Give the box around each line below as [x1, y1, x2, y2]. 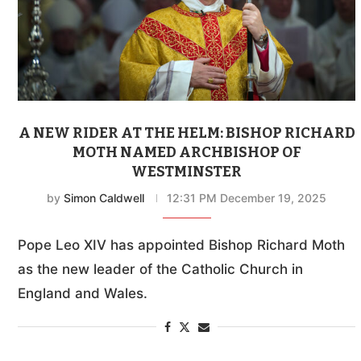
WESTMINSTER [131, 163, 243, 181]
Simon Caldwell [64, 191, 145, 205]
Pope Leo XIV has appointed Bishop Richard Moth [18, 237, 345, 254]
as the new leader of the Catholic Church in [18, 261, 303, 278]
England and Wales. [18, 285, 147, 302]
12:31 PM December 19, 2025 [167, 191, 327, 205]
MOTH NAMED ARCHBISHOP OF [72, 143, 301, 162]
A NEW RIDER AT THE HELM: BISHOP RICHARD [18, 124, 355, 143]
